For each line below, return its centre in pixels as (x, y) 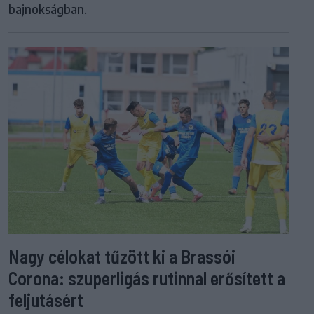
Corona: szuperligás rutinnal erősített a (147, 278)
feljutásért (46, 299)
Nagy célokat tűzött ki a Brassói (122, 256)
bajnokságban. (48, 9)
